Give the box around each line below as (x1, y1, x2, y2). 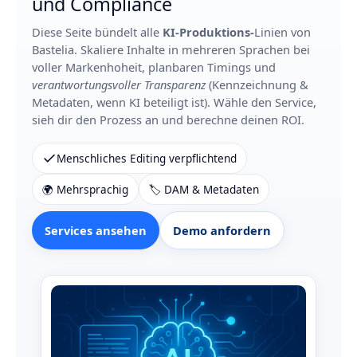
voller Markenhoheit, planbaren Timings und (32, 59, 276, 76)
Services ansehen (45, 222, 147, 239)
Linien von (254, 24, 311, 41)
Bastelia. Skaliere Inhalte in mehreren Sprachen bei (32, 41, 310, 58)
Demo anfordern (173, 222, 271, 239)
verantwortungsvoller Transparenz (32, 76, 206, 93)
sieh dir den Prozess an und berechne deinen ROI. (32, 112, 304, 128)
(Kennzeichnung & (206, 76, 308, 93)
